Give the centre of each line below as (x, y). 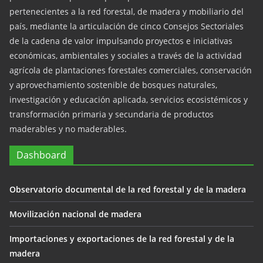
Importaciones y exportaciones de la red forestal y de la (122, 239)
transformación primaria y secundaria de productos (112, 114)
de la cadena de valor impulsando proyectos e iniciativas (121, 41)
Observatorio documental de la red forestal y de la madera (128, 189)
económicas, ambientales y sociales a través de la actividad (126, 55)
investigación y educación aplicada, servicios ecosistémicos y (129, 100)
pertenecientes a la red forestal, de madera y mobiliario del (127, 11)
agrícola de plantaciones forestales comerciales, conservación (131, 70)
